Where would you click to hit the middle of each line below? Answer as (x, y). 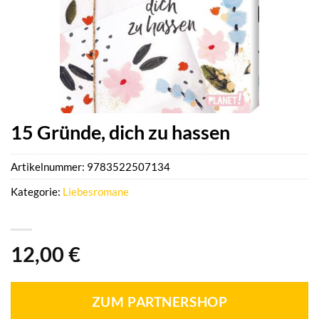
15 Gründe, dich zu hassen (120, 132)
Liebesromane (96, 192)
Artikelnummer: (49, 167)
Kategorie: (37, 192)
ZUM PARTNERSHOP (159, 302)
